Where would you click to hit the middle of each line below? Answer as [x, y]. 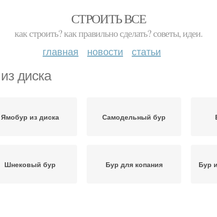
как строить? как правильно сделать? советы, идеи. [108, 33]
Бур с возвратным [134, 206]
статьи [146, 51]
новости [105, 51]
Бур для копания [134, 164]
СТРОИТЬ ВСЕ [108, 18]
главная [61, 51]
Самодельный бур [134, 117]
